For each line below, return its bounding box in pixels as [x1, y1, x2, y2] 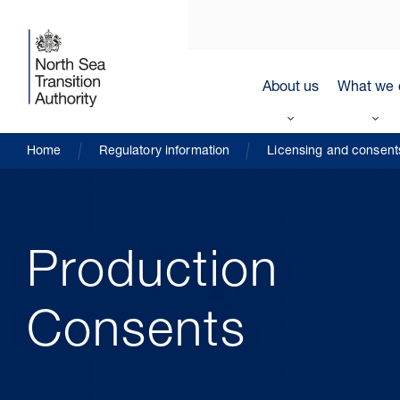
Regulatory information [98, 146, 230, 158]
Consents [27, 310, 246, 360]
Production [27, 250, 279, 300]
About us [262, 81, 320, 96]
